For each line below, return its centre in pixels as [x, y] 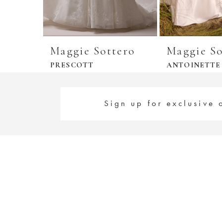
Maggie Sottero [93, 51]
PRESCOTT [72, 65]
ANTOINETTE [194, 65]
